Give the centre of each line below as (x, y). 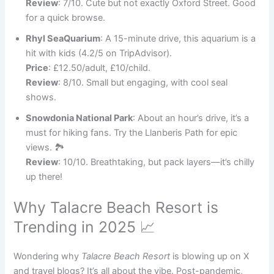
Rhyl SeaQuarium (63, 38)
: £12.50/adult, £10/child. (100, 68)
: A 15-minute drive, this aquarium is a (178, 38)
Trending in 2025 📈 (85, 227)
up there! (44, 176)
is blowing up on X (210, 256)
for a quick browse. (66, 17)
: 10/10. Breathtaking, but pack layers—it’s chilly (157, 162)
